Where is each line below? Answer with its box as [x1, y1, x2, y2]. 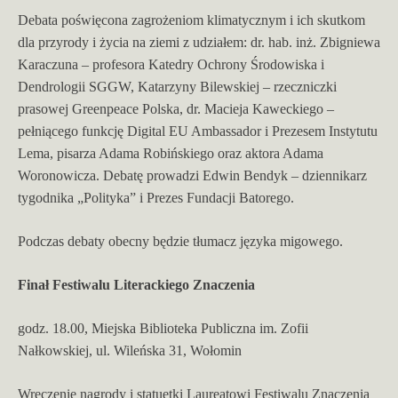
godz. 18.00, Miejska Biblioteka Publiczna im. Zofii [18, 320, 308, 336]
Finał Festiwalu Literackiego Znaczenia [18, 276, 255, 292]
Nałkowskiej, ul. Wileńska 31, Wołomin [18, 342, 242, 358]
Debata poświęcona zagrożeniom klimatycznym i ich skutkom [18, 12, 365, 28]
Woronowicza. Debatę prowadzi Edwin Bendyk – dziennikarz [18, 167, 367, 183]
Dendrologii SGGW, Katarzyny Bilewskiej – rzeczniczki [18, 78, 337, 94]
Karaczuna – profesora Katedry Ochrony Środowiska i [18, 56, 324, 72]
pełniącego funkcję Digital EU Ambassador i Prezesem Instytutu [18, 123, 378, 139]
